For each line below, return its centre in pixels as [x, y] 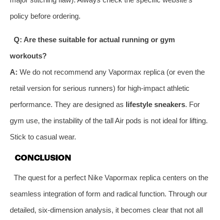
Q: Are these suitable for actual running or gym [94, 39]
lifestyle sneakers [155, 104]
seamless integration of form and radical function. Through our [109, 193]
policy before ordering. [45, 16]
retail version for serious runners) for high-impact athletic [100, 88]
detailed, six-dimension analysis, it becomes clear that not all [106, 210]
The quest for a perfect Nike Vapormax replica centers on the [111, 177]
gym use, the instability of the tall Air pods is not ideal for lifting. [109, 120]
